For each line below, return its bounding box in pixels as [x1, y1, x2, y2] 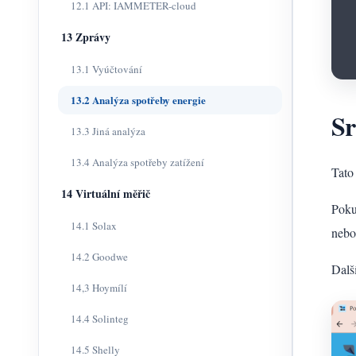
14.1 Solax [71, 219, 117, 233]
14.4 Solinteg [71, 311, 129, 326]
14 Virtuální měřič [61, 185, 150, 202]
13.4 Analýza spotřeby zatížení [71, 155, 204, 169]
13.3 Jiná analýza [71, 124, 145, 138]
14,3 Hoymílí [71, 281, 127, 295]
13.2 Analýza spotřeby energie [71, 92, 206, 107]
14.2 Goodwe [71, 250, 128, 264]
